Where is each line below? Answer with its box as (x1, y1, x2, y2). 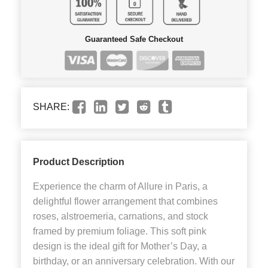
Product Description (33, 157, 124, 167)
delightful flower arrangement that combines (33, 196, 218, 207)
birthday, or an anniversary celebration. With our (33, 256, 234, 267)
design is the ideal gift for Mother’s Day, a (33, 241, 207, 252)
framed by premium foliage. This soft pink (33, 226, 206, 237)
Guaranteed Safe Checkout (85, 34, 183, 44)
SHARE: (33, 102, 69, 112)
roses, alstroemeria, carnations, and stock (33, 211, 208, 222)
